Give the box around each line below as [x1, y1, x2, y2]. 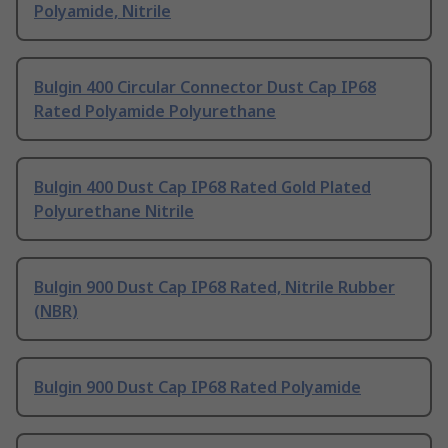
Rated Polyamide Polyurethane [34, 100, 276, 123]
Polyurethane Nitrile [34, 200, 194, 223]
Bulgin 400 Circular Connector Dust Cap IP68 [34, 76, 376, 99]
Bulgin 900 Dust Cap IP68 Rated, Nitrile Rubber [34, 276, 395, 299]
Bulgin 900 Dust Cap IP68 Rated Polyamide [34, 376, 361, 399]
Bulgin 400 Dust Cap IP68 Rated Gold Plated [34, 176, 371, 199]
